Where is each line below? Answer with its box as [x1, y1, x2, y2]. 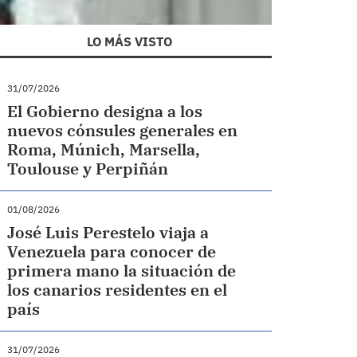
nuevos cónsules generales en [7, 120, 238, 142]
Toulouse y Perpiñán [7, 158, 169, 180]
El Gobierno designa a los [7, 100, 203, 123]
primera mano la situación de [7, 260, 237, 282]
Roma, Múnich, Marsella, [7, 139, 201, 161]
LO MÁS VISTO [87, 33, 173, 50]
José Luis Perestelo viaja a [7, 222, 210, 244]
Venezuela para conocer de [7, 241, 217, 263]
